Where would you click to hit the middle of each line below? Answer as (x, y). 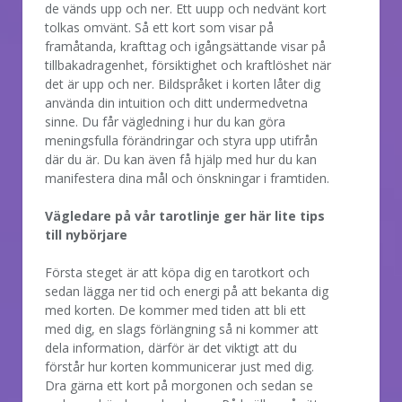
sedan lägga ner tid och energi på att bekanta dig (187, 291)
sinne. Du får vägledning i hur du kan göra (165, 121)
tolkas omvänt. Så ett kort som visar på (159, 27)
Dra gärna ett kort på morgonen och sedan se (179, 385)
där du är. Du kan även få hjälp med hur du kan (181, 159)
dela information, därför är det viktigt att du (171, 347)
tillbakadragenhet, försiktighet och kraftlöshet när (188, 65)
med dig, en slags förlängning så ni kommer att (182, 328)
